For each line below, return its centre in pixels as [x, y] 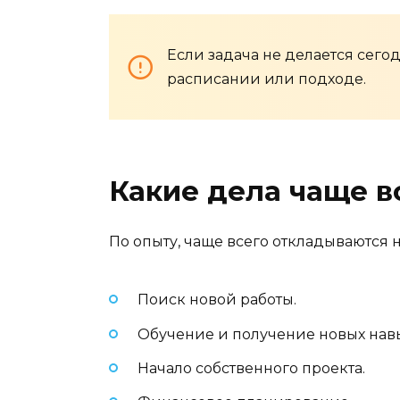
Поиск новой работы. [217, 300]
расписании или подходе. [267, 79]
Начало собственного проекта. [251, 368]
